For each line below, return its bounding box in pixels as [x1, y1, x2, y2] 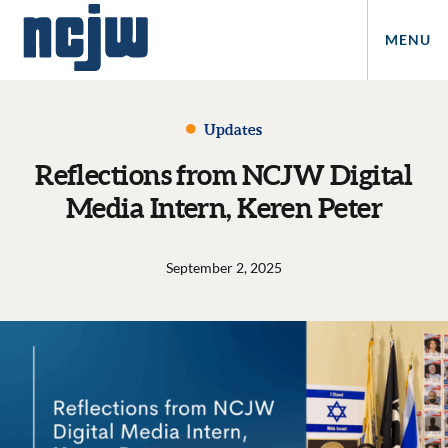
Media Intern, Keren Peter [65, 192, 382, 224]
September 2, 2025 [166, 259, 282, 276]
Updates [201, 121, 262, 138]
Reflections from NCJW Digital [35, 159, 413, 191]
